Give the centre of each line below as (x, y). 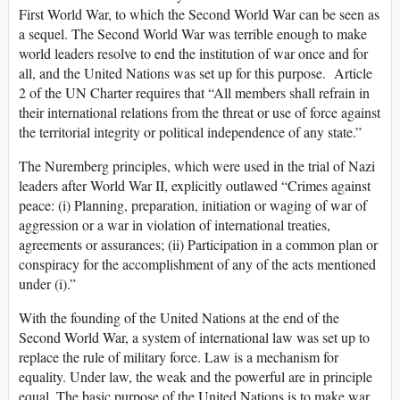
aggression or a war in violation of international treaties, (175, 225)
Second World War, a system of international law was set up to (194, 337)
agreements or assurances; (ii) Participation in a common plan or (198, 245)
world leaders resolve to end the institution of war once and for (193, 54)
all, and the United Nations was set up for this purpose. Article (196, 73)
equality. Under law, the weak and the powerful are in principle (196, 377)
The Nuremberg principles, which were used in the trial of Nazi (197, 166)
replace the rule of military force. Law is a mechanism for (179, 357)
